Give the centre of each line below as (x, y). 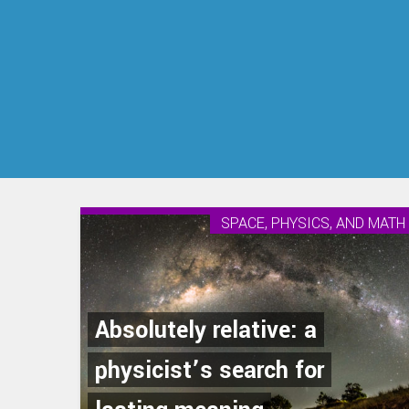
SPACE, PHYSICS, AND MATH (313, 223)
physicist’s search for (210, 371)
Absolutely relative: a (206, 331)
